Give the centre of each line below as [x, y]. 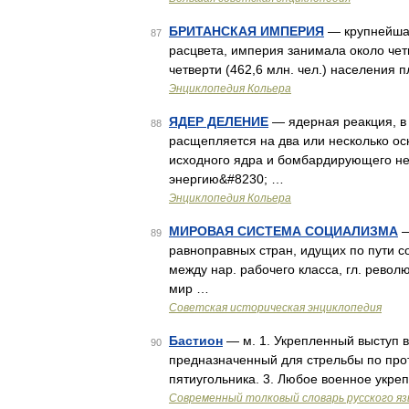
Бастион [196, 341]
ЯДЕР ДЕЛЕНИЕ [219, 121]
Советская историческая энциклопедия [275, 308]
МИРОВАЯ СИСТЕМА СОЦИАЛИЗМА [283, 231]
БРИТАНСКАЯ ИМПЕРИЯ [246, 31]
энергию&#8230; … [226, 179]
